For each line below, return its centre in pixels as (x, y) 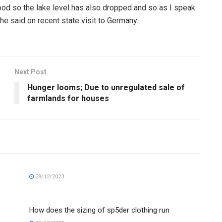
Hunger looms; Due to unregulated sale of (106, 88)
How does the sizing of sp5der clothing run (99, 210)
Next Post (30, 72)
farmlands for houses (68, 99)
